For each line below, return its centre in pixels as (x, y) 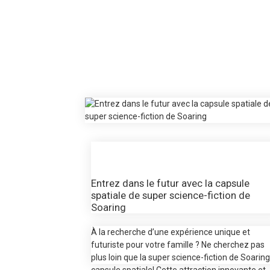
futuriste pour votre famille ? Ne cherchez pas (178, 244)
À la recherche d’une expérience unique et (171, 232)
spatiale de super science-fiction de (171, 195)
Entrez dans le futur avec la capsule (170, 183)
